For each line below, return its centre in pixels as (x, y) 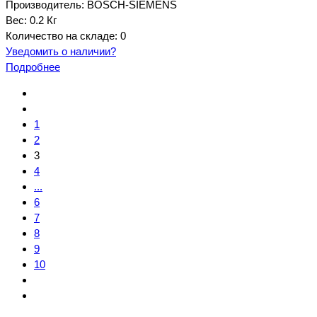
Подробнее (33, 67)
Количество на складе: (63, 35)
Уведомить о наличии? (61, 51)
